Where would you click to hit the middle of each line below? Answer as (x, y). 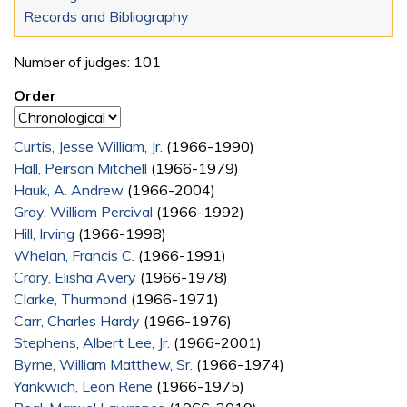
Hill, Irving (44, 233)
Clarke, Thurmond (70, 298)
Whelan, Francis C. (74, 255)
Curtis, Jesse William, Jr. (88, 146)
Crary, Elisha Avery (75, 277)
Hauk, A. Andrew (69, 189)
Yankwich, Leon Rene (83, 386)
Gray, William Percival (83, 211)
